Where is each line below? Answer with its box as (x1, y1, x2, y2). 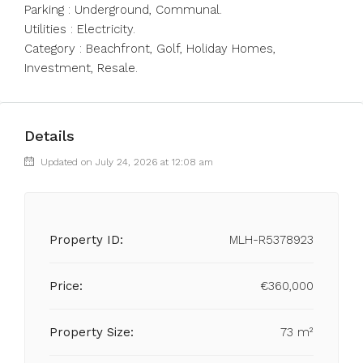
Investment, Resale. (24, 61, 138, 75)
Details (24, 127, 75, 144)
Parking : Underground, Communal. (24, 2, 222, 17)
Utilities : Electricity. (24, 22, 135, 36)
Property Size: (49, 325, 134, 340)
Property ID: (49, 233, 123, 247)
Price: (49, 279, 83, 293)
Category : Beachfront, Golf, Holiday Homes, (24, 41, 275, 56)
